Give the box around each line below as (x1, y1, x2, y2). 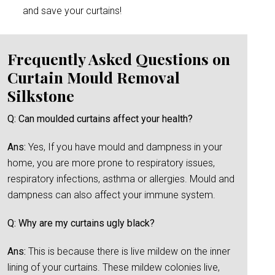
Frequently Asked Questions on (7, 48, 230, 69)
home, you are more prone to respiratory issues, (7, 157, 215, 169)
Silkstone (7, 85, 74, 106)
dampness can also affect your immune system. (7, 189, 215, 201)
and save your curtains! (23, 5, 122, 17)
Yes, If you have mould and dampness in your (26, 141, 222, 153)
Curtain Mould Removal (7, 67, 180, 87)
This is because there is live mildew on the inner (26, 246, 230, 257)
